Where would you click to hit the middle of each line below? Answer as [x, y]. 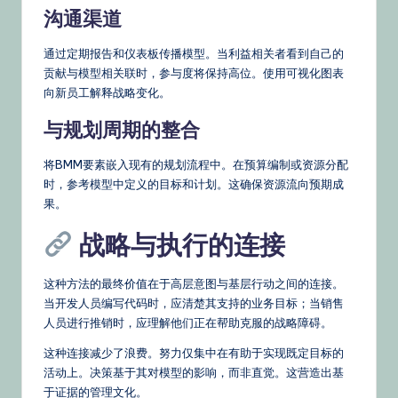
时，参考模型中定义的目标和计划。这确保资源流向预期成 [194, 183]
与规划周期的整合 [122, 129]
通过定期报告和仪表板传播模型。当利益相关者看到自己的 [194, 53]
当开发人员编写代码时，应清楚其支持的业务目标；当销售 [194, 302]
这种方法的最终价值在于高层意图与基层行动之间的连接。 [194, 283]
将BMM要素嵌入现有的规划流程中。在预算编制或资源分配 [196, 164]
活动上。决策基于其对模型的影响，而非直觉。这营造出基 [194, 372]
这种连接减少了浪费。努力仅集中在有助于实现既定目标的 [194, 352]
